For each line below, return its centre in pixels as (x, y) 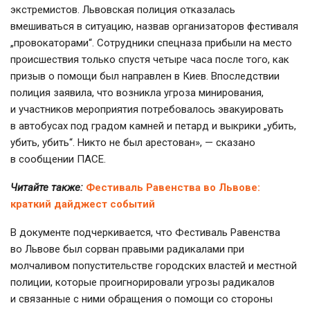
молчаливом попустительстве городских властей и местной (154, 266)
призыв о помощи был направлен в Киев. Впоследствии (145, 76)
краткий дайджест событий (83, 204)
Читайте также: (47, 188)
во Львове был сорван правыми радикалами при (127, 249)
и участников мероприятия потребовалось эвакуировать (147, 110)
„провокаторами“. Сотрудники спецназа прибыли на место (151, 43)
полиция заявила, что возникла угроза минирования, (137, 93)
